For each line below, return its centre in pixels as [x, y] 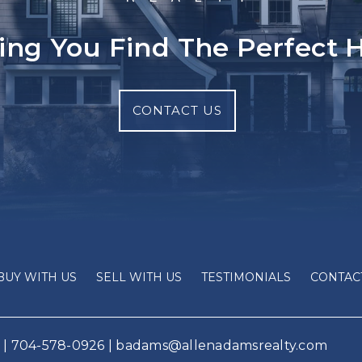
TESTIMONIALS [246, 277]
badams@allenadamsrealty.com [221, 345]
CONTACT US [177, 110]
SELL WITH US [139, 277]
